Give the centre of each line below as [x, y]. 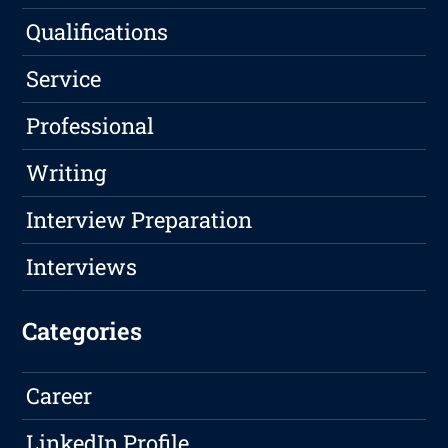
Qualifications [97, 31]
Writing [66, 172]
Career [59, 395]
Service [64, 78]
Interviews [82, 266]
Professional [90, 125]
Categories [82, 330]
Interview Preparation [139, 219]
